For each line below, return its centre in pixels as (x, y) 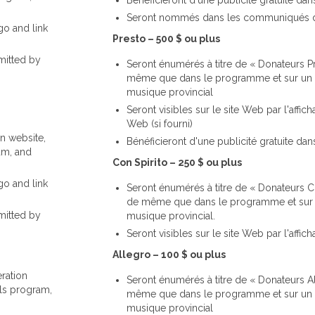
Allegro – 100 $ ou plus (169, 254)
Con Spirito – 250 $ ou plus (177, 162)
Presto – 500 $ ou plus (166, 38)
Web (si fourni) (160, 123)
